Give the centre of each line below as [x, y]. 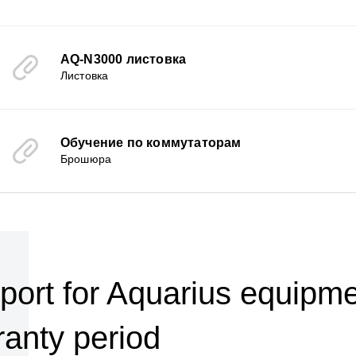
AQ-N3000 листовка [123, 59]
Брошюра [86, 159]
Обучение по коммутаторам [151, 143]
